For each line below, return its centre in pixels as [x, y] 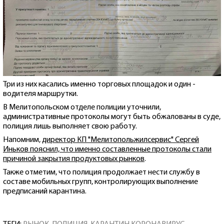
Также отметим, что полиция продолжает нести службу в [101, 172]
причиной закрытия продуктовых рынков [74, 159]
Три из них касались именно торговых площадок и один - [99, 84]
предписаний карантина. [45, 191]
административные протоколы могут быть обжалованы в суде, [112, 117]
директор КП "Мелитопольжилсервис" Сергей [120, 140]
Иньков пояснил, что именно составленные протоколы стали [107, 149]
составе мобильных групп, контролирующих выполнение [100, 182]
